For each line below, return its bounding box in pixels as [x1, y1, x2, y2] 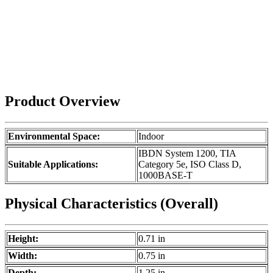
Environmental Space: [8, 130, 100, 141]
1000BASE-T [138, 169, 193, 180]
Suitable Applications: [8, 158, 98, 169]
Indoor [138, 130, 164, 141]
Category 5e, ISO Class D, [138, 158, 241, 169]
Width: [8, 250, 37, 261]
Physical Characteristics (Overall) [5, 196, 218, 212]
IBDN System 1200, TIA [138, 147, 236, 158]
